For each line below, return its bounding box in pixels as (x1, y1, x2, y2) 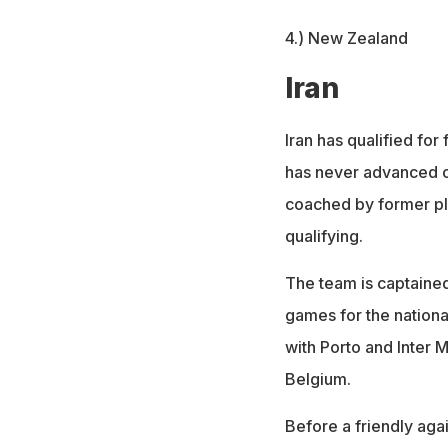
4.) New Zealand (284, 28, 408, 49)
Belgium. (284, 369, 351, 390)
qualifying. (284, 226, 363, 247)
